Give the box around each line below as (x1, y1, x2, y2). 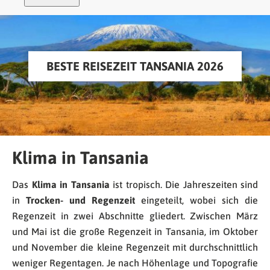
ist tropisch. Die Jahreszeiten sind (109, 179, 258, 190)
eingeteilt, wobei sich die (135, 195, 258, 206)
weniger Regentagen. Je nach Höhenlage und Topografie (12, 257, 258, 269)
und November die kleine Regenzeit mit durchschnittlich (12, 242, 258, 253)
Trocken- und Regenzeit (20, 195, 135, 206)
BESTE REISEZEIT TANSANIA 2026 (46, 59, 224, 74)
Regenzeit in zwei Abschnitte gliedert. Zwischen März (12, 210, 258, 222)
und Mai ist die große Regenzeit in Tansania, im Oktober (12, 226, 258, 237)
